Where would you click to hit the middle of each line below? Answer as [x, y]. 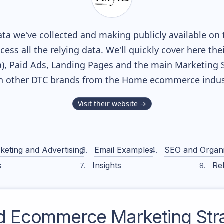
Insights [107, 165]
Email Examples [124, 150]
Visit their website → [112, 104]
